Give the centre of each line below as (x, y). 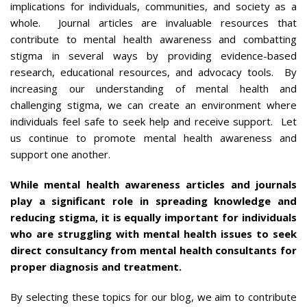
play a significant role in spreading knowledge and (153, 200)
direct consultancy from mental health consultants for (153, 250)
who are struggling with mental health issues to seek (153, 233)
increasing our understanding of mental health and (153, 88)
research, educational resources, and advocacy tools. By (153, 72)
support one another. (62, 154)
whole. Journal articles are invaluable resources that (153, 22)
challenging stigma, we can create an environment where (153, 105)
